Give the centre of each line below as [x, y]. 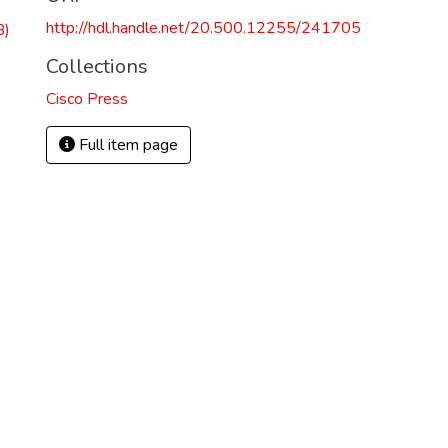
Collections [97, 66]
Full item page [126, 145]
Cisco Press [87, 99]
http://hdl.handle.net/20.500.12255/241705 [203, 28]
